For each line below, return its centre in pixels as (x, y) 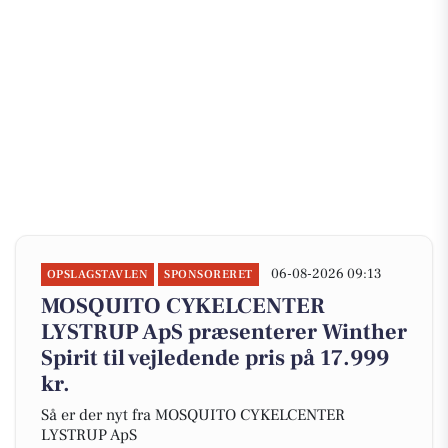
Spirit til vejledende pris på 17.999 (215, 358)
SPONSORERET (208, 274)
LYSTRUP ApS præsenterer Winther (224, 332)
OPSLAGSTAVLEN (98, 274)
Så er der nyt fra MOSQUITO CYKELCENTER (193, 415)
